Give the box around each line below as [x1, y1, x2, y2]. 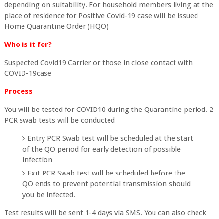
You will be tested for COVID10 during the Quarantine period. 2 [4, 105, 213, 114]
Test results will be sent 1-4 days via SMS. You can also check [4, 208, 206, 217]
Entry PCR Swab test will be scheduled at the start [27, 134, 194, 143]
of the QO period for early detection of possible [22, 145, 181, 153]
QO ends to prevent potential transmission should [22, 179, 191, 188]
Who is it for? [4, 40, 52, 49]
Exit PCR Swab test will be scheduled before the [27, 169, 186, 177]
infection [22, 155, 53, 164]
